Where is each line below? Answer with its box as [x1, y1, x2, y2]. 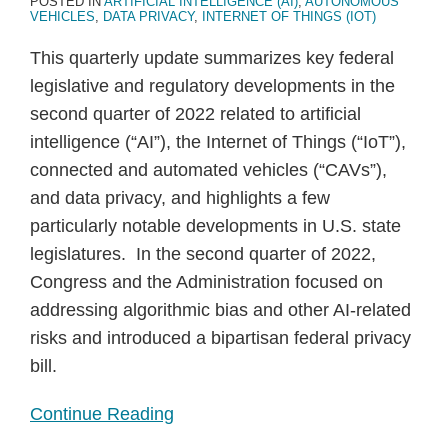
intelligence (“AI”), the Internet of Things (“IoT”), [30, 132, 406, 152]
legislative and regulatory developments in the [30, 76, 395, 96]
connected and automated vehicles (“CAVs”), [30, 160, 387, 180]
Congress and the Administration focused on [30, 272, 383, 292]
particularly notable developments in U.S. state [30, 216, 401, 236]
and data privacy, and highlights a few [30, 188, 330, 208]
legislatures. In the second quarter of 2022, [30, 244, 376, 264]
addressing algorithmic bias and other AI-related [30, 300, 411, 320]
